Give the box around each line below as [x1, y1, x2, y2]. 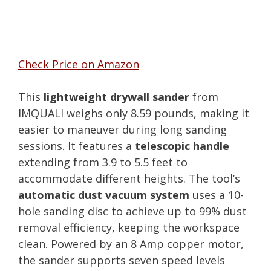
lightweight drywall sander [44, 89, 189, 104]
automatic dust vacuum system [18, 187, 189, 202]
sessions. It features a [18, 138, 135, 153]
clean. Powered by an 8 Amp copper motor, [18, 236, 244, 251]
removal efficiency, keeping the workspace [18, 220, 240, 235]
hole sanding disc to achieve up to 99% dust [18, 203, 247, 218]
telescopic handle [135, 138, 229, 153]
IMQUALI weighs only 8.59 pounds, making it [18, 105, 249, 120]
